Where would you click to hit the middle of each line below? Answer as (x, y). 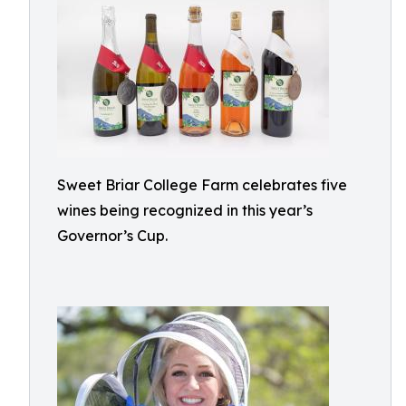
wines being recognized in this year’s (185, 210)
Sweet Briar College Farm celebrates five (202, 185)
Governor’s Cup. (112, 236)
